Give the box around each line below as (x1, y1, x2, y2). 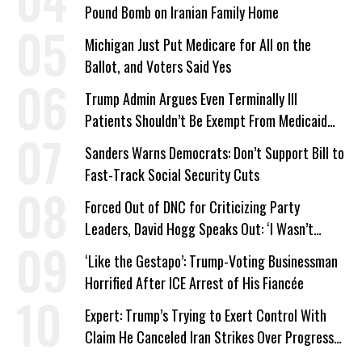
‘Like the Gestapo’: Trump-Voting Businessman (85, 250, 338, 271)
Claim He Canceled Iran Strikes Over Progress (85, 326, 334, 347)
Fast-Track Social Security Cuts (85, 164, 259, 185)
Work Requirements (85, 132, 192, 153)
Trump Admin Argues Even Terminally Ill (85, 88, 297, 109)
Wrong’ (85, 240, 123, 261)
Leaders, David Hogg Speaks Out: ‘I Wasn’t (85, 218, 314, 239)
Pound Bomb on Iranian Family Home (85, 2, 279, 23)
